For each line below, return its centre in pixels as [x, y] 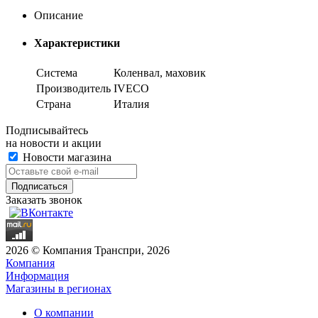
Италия [131, 104]
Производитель [73, 89]
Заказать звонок [44, 200]
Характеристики [77, 43]
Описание [59, 15]
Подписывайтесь [47, 131]
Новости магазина [66, 158]
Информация [37, 276]
